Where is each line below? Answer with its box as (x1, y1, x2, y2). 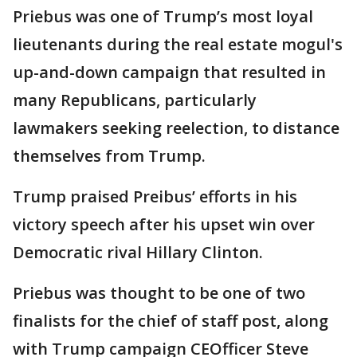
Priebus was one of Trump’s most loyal (13, 6, 313, 28)
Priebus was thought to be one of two (13, 282, 305, 304)
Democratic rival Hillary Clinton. (13, 241, 263, 264)
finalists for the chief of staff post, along (13, 310, 328, 332)
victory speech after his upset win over (13, 214, 315, 236)
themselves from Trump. (13, 145, 206, 167)
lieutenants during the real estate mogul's (13, 33, 343, 56)
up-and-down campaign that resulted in (13, 61, 326, 84)
